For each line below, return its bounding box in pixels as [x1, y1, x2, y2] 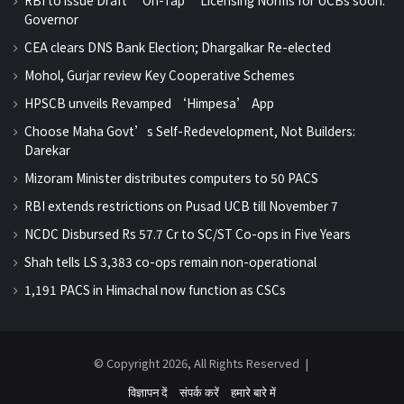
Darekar [24, 140, 70, 159]
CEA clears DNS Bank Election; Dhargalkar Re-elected [24, 37, 331, 56]
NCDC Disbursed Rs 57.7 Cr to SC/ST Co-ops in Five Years [24, 224, 351, 243]
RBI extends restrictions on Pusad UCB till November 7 [24, 196, 338, 215]
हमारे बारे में [231, 382, 276, 400]
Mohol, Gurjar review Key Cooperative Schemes [24, 65, 295, 84]
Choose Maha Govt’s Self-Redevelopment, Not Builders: [24, 121, 355, 140]
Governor [24, 9, 78, 28]
